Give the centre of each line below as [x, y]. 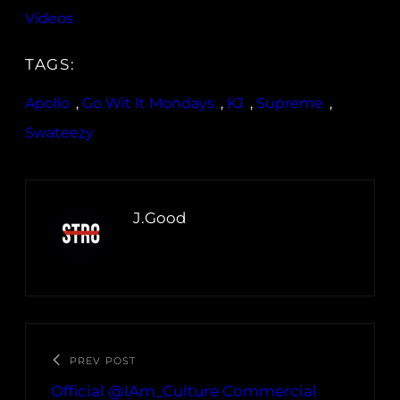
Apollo [47, 104]
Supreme [290, 104]
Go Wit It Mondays [148, 104]
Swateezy [59, 133]
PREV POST [103, 361]
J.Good [160, 218]
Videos [49, 19]
